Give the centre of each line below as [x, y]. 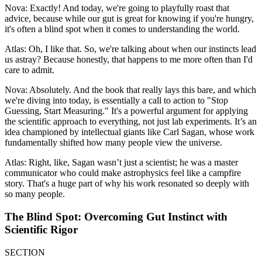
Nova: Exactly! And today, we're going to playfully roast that [117, 8]
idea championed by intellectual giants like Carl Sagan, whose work [130, 132]
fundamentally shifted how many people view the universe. [113, 143]
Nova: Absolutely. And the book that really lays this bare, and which [130, 90]
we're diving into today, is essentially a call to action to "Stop [116, 101]
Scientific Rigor [41, 229]
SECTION [25, 252]
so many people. [35, 194]
